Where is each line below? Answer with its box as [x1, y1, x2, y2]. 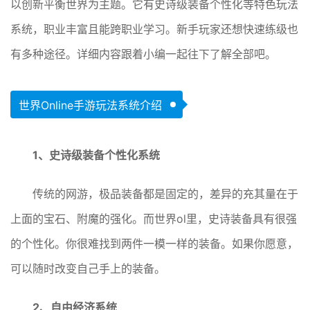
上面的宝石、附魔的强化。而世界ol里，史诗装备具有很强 [10, 212, 297, 226]
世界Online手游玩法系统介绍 [19, 98, 162, 112]
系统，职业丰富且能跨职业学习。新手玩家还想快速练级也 [10, 22, 298, 36]
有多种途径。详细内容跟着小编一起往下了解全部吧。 [10, 47, 276, 61]
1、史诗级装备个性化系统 [33, 148, 160, 162]
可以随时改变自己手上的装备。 [10, 262, 165, 275]
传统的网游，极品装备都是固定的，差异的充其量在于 [33, 187, 298, 201]
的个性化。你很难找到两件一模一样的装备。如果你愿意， [10, 237, 298, 250]
